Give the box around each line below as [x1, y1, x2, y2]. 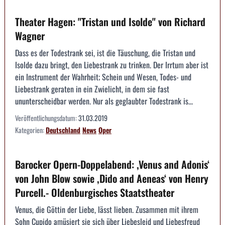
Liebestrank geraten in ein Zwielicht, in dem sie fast [15, 83, 169, 95]
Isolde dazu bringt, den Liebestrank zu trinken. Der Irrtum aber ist [15, 59, 208, 71]
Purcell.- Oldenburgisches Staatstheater [15, 185, 174, 200]
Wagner [15, 28, 45, 44]
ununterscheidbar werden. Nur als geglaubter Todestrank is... [15, 95, 193, 107]
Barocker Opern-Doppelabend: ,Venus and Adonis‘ [15, 157, 209, 172]
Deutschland [46, 125, 80, 136]
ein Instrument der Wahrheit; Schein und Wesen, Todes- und [15, 71, 191, 83]
